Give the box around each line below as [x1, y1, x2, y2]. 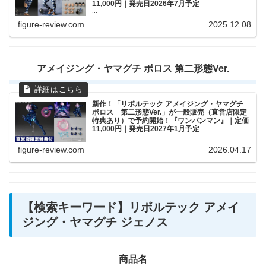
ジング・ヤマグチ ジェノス [22, 216, 168, 229]
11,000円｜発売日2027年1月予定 [92, 125, 200, 134]
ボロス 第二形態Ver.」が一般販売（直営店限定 [92, 108, 248, 117]
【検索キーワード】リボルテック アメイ [22, 201, 239, 214]
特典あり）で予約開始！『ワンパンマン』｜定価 [92, 116, 249, 125]
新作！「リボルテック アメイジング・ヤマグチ [92, 100, 244, 109]
